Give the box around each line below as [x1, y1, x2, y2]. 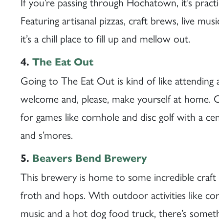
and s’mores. [20, 127, 73, 142]
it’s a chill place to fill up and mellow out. [20, 30, 190, 46]
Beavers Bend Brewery [32, 152, 147, 165]
